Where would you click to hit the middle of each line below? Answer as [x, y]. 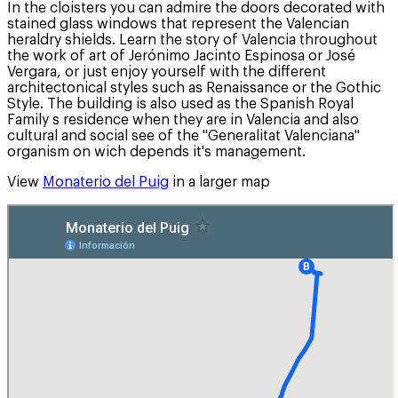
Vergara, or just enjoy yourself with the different [167, 72]
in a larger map [219, 182]
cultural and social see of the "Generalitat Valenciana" [183, 135]
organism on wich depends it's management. [156, 151]
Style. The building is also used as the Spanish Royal [180, 103]
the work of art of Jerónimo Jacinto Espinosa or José [181, 56]
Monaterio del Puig [106, 182]
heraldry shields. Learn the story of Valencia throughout [192, 40]
